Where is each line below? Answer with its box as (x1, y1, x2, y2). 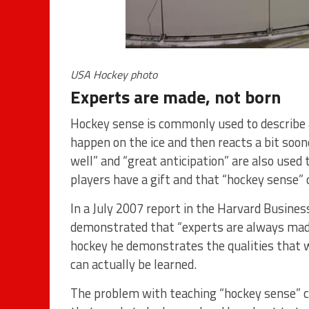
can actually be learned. (70, 255, 197, 274)
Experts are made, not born (70, 83, 281, 110)
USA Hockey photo (70, 66, 157, 83)
